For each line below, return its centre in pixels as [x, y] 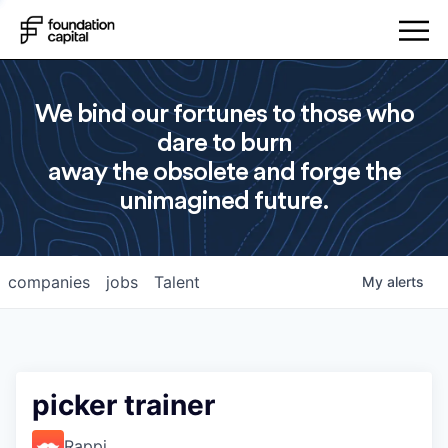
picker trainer [123, 405]
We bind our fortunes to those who [224, 114]
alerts [405, 281]
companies [49, 282]
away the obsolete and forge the [224, 172]
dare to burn [224, 143]
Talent [177, 282]
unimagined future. [224, 201]
